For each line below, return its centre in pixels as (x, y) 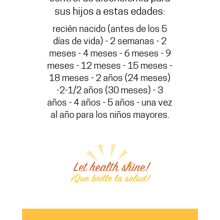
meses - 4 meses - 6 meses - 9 (110, 55)
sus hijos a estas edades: (110, 12)
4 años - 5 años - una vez (123, 104)
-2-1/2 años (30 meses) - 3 (110, 91)
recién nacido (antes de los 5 (110, 30)
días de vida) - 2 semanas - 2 (110, 42)
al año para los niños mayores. (110, 116)
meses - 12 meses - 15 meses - (110, 67)
